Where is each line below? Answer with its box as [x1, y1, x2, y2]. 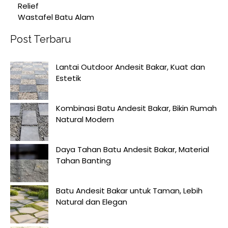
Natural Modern [56, 114, 114, 125]
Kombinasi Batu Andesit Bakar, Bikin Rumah [56, 103, 217, 113]
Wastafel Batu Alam [18, 11, 94, 22]
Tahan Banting [56, 155, 111, 166]
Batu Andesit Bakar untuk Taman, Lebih [56, 185, 203, 196]
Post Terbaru [10, 33, 71, 45]
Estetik [56, 73, 81, 83]
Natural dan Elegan [56, 196, 127, 207]
